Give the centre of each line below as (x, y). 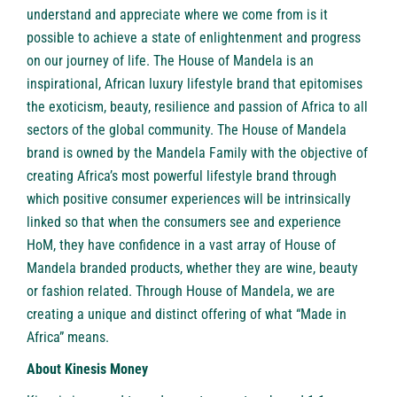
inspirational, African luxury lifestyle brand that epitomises (195, 84)
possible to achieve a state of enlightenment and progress (194, 38)
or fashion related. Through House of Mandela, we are (181, 292)
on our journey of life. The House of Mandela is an (170, 61)
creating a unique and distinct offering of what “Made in (187, 315)
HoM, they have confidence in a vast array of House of (181, 245)
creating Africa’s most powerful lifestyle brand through (182, 176)
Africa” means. (68, 338)
